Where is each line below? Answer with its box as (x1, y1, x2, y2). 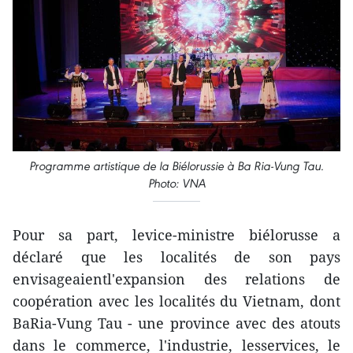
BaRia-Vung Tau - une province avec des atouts (13, 314, 340, 333)
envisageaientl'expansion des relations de (13, 269, 340, 289)
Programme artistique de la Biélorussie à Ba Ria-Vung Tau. (29, 158, 324, 174)
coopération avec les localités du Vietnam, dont (13, 292, 340, 311)
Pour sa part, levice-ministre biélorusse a (13, 225, 340, 245)
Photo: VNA (147, 176, 206, 191)
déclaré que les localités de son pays (13, 247, 340, 267)
